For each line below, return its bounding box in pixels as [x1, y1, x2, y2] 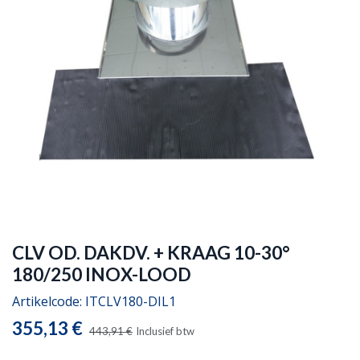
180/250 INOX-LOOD [12, 264, 191, 285]
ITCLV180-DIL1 [85, 292, 176, 310]
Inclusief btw [136, 325, 194, 337]
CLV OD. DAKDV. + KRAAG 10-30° [12, 242, 290, 264]
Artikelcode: [12, 292, 85, 310]
